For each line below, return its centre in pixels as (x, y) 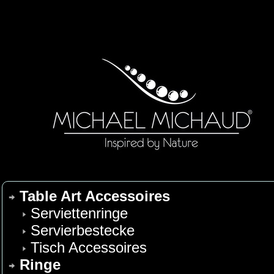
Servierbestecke (83, 230)
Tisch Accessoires (89, 247)
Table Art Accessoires (95, 196)
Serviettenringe (79, 213)
